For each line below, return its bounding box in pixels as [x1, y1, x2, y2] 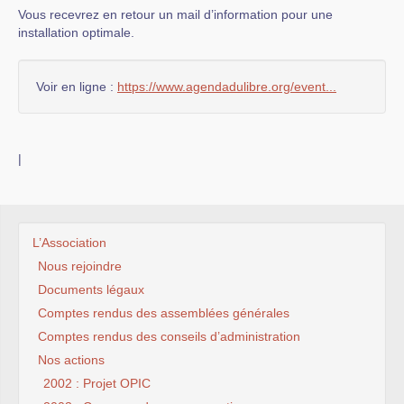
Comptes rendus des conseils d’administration [38, 329, 300, 344]
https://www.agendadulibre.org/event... [117, 79, 336, 95]
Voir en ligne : [36, 79, 117, 95]
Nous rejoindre [38, 259, 122, 274]
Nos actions [38, 353, 105, 368]
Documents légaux [38, 282, 144, 298]
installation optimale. [18, 25, 134, 41]
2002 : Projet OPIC [43, 376, 151, 391]
